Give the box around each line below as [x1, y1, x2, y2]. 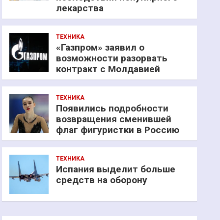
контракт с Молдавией [56, 63, 161, 75]
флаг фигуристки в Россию [56, 124, 180, 136]
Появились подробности [56, 103, 169, 114]
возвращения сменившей [56, 113, 172, 125]
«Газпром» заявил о [56, 42, 145, 53]
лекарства [56, 2, 104, 14]
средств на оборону [56, 174, 148, 186]
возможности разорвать [56, 53, 168, 64]
